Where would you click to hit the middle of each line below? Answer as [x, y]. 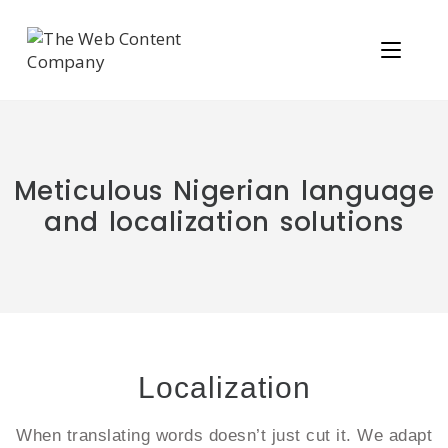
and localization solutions [224, 222]
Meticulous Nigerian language [224, 191]
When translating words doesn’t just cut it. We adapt [224, 435]
